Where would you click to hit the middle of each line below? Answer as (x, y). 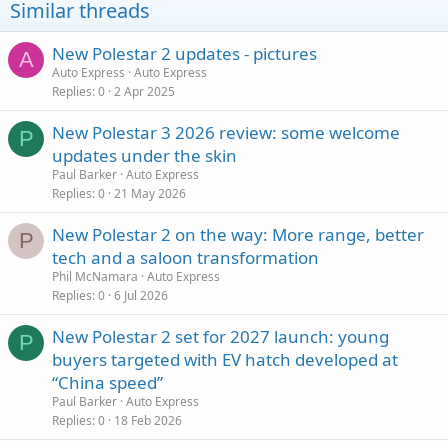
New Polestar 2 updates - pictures (184, 53)
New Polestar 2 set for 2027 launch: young (220, 336)
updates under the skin (144, 155)
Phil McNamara (95, 276)
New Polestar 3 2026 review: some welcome (226, 132)
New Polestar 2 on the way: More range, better (238, 234)
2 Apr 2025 (144, 91)
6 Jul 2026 (141, 295)
